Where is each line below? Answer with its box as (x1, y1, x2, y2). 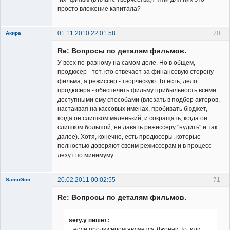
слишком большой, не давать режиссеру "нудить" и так (57, 124, 217, 131)
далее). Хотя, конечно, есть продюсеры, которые (57, 133, 201, 141)
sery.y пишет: (69, 217, 109, 224)
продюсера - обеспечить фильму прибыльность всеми (57, 87, 216, 94)
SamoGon (6, 177, 30, 183)
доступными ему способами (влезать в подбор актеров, (57, 96, 220, 104)
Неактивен (12, 113, 41, 120)
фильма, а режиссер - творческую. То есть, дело (57, 78, 197, 85)
